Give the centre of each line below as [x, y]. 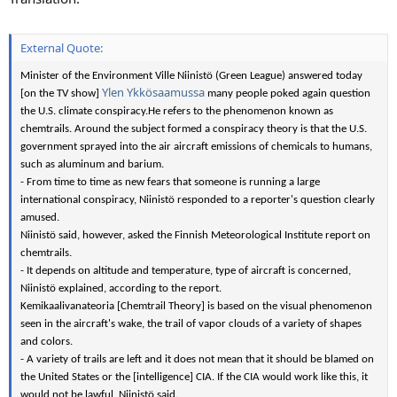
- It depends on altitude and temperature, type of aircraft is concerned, [186, 270]
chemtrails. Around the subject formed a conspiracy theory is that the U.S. [194, 128]
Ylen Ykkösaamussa [153, 92]
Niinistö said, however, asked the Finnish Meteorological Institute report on [195, 235]
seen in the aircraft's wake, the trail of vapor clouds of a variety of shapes [191, 323]
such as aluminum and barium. [92, 164]
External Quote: [62, 47]
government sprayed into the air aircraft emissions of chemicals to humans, [196, 146]
